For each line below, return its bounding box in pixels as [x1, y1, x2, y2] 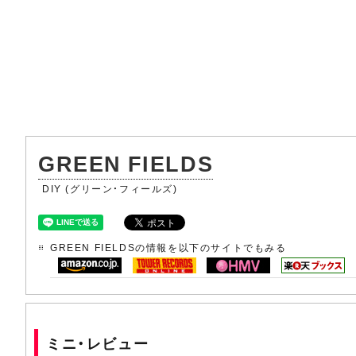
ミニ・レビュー [46, 332, 149, 354]
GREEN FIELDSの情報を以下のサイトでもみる [50, 240, 287, 254]
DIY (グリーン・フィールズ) [42, 181, 178, 195]
